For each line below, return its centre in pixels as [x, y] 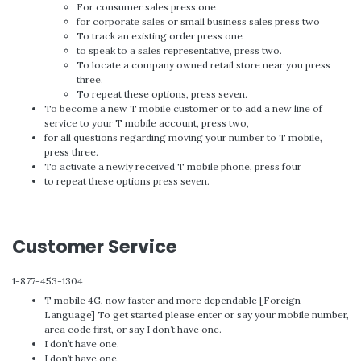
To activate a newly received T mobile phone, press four [173, 166]
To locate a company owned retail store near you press [203, 64]
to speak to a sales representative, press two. [179, 50]
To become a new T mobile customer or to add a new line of [183, 108]
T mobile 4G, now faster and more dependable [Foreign [172, 300]
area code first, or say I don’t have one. [133, 329]
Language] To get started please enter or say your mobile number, [197, 314]
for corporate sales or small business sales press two [198, 21]
